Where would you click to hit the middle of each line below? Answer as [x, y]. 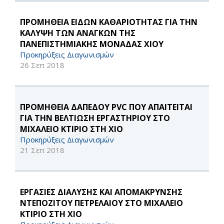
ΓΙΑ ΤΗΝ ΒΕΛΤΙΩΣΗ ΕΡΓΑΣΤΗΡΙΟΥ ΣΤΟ [95, 118]
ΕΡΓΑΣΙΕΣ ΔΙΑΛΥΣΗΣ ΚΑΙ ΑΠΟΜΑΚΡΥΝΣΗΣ [101, 192]
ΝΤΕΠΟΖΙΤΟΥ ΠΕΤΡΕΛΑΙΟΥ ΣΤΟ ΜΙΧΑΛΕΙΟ [101, 203]
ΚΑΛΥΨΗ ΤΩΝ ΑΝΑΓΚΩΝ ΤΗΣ [78, 33]
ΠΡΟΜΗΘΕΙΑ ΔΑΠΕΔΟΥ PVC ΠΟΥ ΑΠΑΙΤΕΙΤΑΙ [106, 107]
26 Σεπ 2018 [42, 65]
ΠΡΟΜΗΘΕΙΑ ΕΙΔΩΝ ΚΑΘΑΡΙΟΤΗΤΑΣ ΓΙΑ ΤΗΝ [109, 22]
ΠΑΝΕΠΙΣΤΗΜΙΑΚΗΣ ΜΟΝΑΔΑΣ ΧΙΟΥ [92, 44]
